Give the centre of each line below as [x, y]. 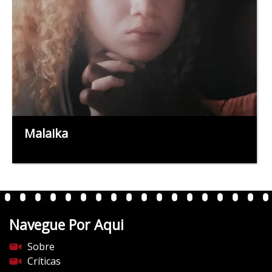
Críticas [44, 261]
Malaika [46, 133]
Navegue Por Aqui [66, 224]
